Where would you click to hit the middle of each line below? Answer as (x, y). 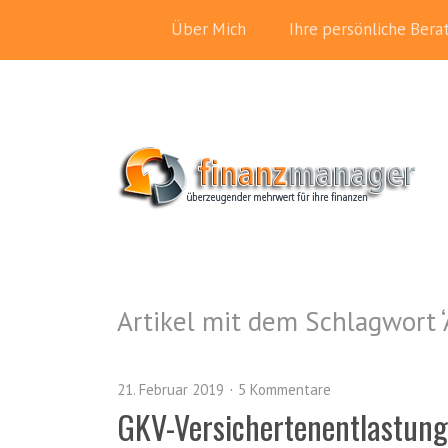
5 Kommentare (284, 389)
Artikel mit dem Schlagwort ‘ (280, 321)
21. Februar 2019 (170, 389)
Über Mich (208, 29)
